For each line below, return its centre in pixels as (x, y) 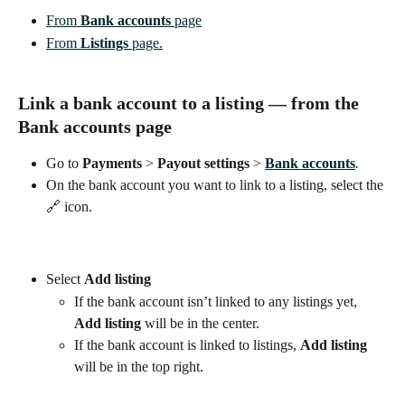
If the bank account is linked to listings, (187, 344)
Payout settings (205, 163)
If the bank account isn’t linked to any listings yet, (217, 301)
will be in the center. (200, 323)
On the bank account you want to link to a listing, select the (217, 185)
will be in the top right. (139, 366)
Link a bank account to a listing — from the (188, 103)
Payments (112, 163)
